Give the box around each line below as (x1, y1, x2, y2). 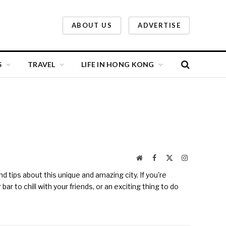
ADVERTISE (138, 21, 181, 29)
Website (142, 154, 164, 161)
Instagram (187, 154, 215, 161)
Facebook (156, 154, 183, 161)
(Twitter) (173, 164, 198, 171)
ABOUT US (71, 21, 112, 29)
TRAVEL (27, 60, 55, 69)
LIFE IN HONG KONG (81, 60, 154, 69)
